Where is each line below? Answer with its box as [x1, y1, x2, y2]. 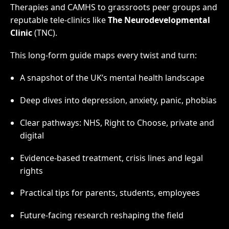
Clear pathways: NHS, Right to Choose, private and [19, 117, 214, 128]
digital [19, 129, 44, 141]
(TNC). [32, 27, 57, 39]
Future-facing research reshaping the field [19, 210, 184, 221]
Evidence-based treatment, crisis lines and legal [19, 152, 203, 164]
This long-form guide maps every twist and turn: [10, 50, 197, 61]
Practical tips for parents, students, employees [19, 187, 200, 199]
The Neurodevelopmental [107, 14, 210, 26]
